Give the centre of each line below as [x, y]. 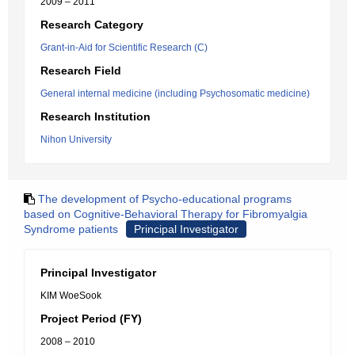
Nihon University [76, 139]
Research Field [81, 71]
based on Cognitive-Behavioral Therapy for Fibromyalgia [166, 214]
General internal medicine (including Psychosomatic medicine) [175, 94]
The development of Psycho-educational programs [165, 199]
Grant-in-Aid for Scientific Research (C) [124, 48]
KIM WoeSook [71, 296]
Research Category [92, 25]
